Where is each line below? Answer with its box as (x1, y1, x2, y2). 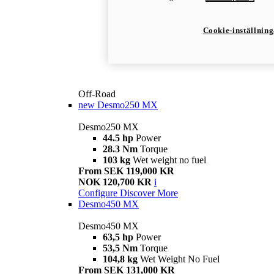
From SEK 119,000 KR (78, 166, 174, 177)
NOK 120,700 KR (78, 177, 154, 188)
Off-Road (78, 89, 116, 100)
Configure (78, 188, 117, 199)
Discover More (120, 188, 178, 199)
